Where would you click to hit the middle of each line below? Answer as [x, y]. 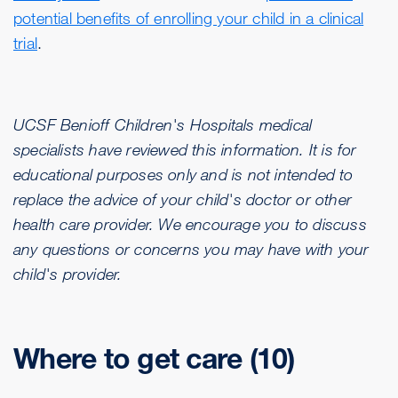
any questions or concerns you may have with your [191, 249]
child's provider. [68, 274]
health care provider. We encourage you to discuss [190, 224]
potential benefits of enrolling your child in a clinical [189, 18]
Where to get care [131, 359]
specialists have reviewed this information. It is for [185, 150]
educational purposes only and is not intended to [183, 175]
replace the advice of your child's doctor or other [183, 199]
